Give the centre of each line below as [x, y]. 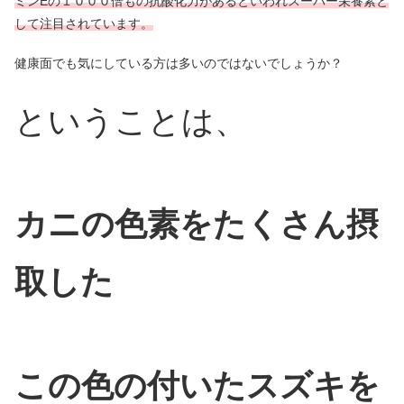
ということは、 [131, 121]
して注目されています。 [84, 23]
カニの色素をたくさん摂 [197, 225]
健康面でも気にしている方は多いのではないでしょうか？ [179, 64]
